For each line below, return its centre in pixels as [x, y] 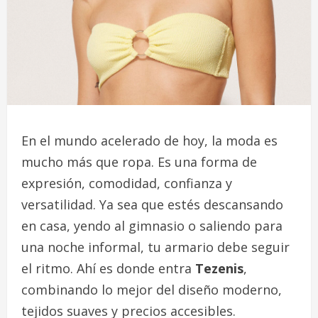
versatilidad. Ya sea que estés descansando [152, 204]
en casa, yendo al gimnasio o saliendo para [152, 225]
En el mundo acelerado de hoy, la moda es [149, 140]
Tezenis [219, 268]
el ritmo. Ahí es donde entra [108, 268]
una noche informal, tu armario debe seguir [155, 247]
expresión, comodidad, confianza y [127, 183]
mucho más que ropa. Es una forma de [139, 161]
